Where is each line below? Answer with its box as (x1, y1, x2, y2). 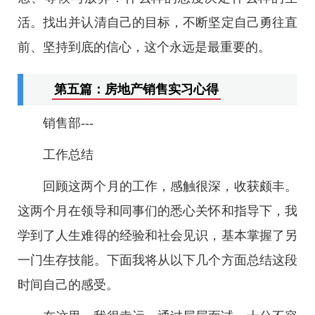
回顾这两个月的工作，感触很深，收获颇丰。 (43, 179, 297, 193)
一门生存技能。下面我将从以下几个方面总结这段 (18, 253, 297, 267)
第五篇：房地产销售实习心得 (54, 82, 219, 96)
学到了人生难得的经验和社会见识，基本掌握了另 (18, 229, 297, 243)
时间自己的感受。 (18, 278, 119, 292)
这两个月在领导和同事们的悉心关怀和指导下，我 (18, 204, 297, 218)
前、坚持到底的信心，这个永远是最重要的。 (18, 40, 271, 54)
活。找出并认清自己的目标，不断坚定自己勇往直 (18, 15, 297, 30)
